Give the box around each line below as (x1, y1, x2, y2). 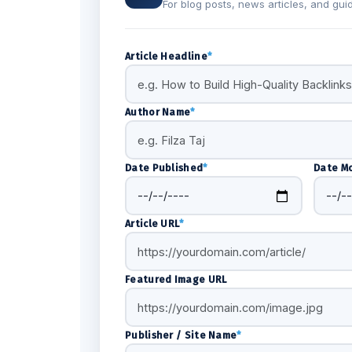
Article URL (125, 218, 180, 229)
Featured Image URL (125, 273, 227, 285)
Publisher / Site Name (125, 329, 237, 341)
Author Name (125, 106, 191, 118)
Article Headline (125, 50, 207, 62)
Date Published (125, 162, 203, 174)
